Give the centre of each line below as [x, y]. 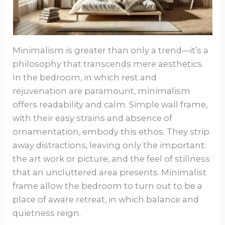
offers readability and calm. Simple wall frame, [110, 104]
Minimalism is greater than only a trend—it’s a [111, 50]
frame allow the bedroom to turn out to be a [108, 186]
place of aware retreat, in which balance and [106, 199]
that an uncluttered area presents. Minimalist [110, 172]
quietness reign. [47, 213]
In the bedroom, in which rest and [85, 77]
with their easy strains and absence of [93, 118]
